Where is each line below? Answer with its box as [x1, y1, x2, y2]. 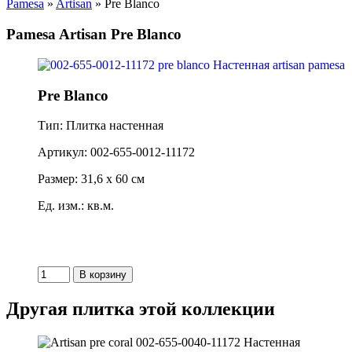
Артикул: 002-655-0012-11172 [38, 145, 195, 159]
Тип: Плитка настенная [38, 119, 163, 133]
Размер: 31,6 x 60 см [38, 172, 145, 186]
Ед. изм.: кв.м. [38, 199, 114, 213]
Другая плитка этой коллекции [6, 299, 275, 320]
